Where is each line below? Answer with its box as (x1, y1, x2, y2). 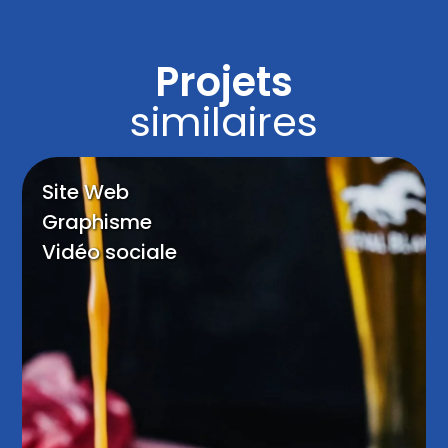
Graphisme (42, 208, 153, 237)
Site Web (42, 178, 130, 207)
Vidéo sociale (42, 238, 178, 267)
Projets (155, 54, 293, 111)
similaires (130, 94, 318, 151)
